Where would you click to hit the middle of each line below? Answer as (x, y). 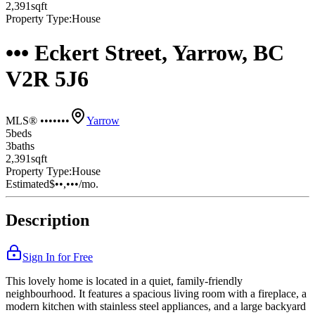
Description (47, 220)
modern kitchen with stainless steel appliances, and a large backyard (156, 307)
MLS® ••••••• (38, 120)
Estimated (27, 184)
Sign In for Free (58, 257)
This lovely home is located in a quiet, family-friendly (124, 281)
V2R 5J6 (47, 79)
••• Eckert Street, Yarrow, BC (145, 53)
